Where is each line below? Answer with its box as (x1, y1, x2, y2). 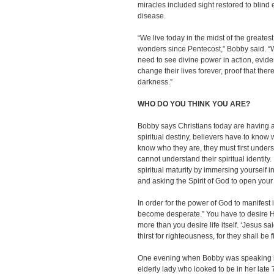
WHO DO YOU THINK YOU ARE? (138, 100, 250, 108)
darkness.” (138, 78, 172, 86)
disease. (138, 12, 166, 20)
